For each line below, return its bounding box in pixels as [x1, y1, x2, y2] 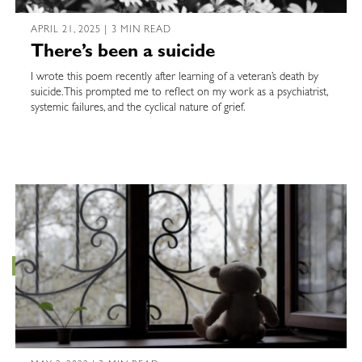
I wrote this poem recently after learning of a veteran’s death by [30, 72, 318, 84]
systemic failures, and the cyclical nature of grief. [30, 103, 248, 115]
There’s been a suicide [30, 44, 220, 62]
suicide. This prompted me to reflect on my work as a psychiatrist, [30, 87, 327, 99]
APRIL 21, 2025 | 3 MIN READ [30, 25, 172, 36]
